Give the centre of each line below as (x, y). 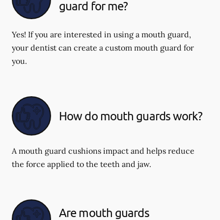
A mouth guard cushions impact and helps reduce (103, 151)
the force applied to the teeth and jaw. (82, 164)
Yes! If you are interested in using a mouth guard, (101, 34)
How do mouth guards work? (131, 115)
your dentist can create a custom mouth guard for (103, 47)
